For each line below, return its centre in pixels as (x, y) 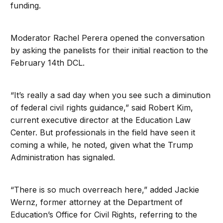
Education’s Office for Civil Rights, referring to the (104, 215)
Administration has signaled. (63, 158)
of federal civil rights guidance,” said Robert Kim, (102, 108)
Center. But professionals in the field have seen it (103, 133)
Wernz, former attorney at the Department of (97, 202)
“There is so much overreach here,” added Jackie (105, 190)
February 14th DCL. (48, 63)
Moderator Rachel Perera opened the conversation (108, 38)
